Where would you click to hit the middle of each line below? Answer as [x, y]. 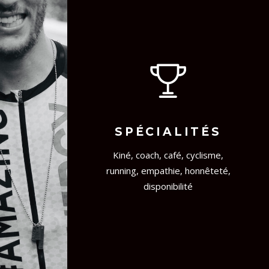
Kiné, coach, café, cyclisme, [168, 155]
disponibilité [168, 186]
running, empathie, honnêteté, [168, 171]
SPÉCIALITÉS [168, 132]
